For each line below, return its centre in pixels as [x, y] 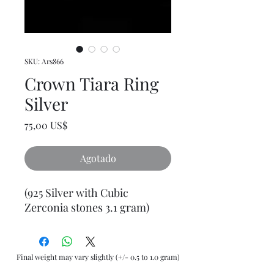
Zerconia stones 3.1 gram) [87, 207]
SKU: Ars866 [44, 61]
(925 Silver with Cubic [76, 192]
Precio [81, 124]
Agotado [98, 158]
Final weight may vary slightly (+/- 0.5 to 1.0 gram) [98, 257]
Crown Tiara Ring [92, 83]
